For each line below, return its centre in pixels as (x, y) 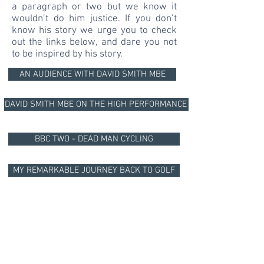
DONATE (94, 236)
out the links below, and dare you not (94, 42)
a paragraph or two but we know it (94, 7)
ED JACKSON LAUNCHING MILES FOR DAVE (94, 204)
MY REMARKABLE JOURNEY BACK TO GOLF (94, 170)
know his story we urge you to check (94, 31)
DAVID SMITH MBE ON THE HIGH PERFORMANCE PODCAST (115, 104)
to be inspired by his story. (67, 54)
